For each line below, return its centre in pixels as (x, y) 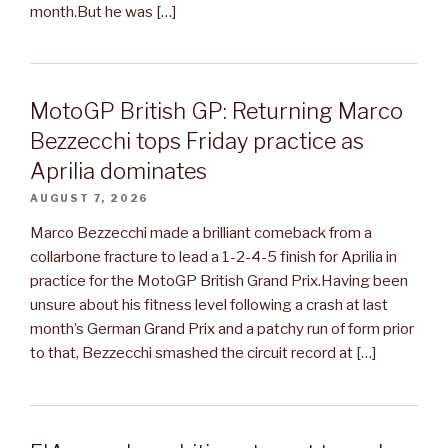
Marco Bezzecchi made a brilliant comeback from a (201, 233)
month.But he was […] (103, 12)
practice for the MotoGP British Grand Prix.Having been (219, 281)
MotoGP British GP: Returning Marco (216, 111)
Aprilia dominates (118, 171)
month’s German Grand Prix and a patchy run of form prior (222, 329)
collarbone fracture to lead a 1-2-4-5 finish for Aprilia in (213, 257)
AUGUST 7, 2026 (90, 198)
